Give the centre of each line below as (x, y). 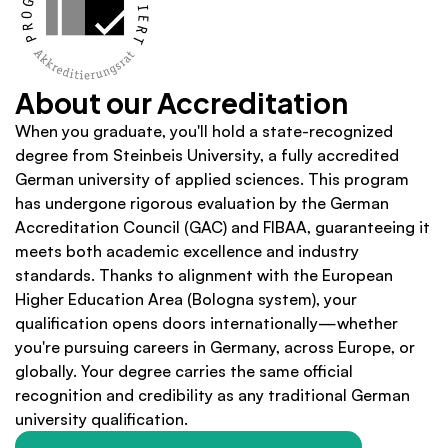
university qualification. (101, 419)
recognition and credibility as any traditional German (212, 395)
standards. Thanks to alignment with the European (204, 275)
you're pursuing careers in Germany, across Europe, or (215, 347)
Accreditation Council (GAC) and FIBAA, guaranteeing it (222, 227)
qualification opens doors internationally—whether (206, 323)
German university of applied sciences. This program (212, 179)
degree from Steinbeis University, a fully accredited (207, 155)
